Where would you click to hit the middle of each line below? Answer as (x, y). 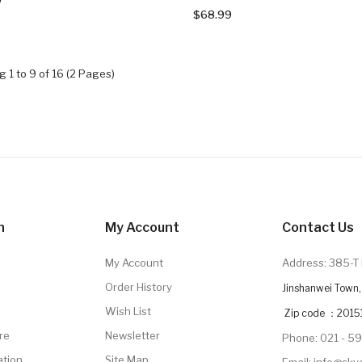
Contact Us (318, 227)
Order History (138, 286)
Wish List (128, 311)
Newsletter (132, 335)
